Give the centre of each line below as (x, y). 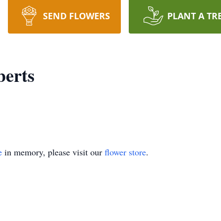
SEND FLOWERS (76, 16)
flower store (125, 152)
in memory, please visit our (53, 152)
